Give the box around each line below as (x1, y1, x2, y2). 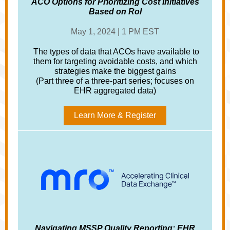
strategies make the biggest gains (54, 67, 176, 75)
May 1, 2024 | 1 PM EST (71, 27, 159, 36)
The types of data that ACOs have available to (31, 47, 199, 56)
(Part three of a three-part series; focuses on (36, 76, 194, 85)
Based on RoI (88, 7, 142, 16)
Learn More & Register (74, 111, 156, 120)
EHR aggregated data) (74, 86, 156, 95)
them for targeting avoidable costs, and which (33, 57, 197, 66)
